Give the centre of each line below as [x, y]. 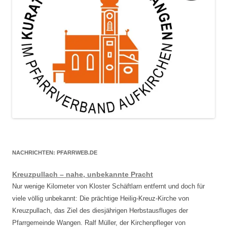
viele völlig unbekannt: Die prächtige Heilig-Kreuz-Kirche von [101, 199]
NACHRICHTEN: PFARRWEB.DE [55, 153]
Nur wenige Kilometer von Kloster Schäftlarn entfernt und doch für [108, 186]
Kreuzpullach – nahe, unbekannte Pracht [83, 175]
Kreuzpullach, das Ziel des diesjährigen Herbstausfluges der [100, 211]
